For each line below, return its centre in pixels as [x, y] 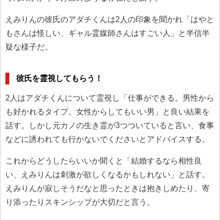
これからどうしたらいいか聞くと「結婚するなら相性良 [104, 161]
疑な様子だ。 [29, 47]
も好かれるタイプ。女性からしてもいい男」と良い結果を [108, 111]
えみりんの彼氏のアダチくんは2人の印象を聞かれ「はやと [110, 20]
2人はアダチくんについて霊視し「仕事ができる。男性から [110, 98]
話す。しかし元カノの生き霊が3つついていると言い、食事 [110, 125]
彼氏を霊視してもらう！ [60, 78]
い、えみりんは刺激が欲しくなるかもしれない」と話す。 [108, 174]
